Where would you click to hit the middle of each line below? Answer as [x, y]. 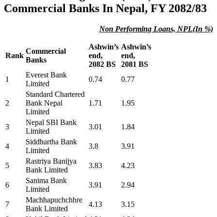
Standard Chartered [55, 94]
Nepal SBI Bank [51, 123]
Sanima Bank [46, 181]
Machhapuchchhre [54, 200]
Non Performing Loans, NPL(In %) [156, 29]
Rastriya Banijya [51, 161]
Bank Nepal [44, 103]
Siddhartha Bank [51, 142]
